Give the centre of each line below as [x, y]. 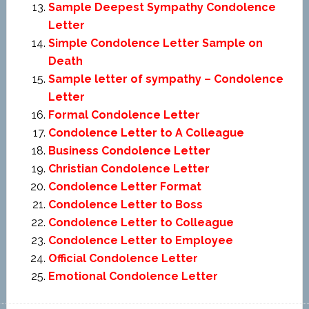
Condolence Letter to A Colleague [146, 133]
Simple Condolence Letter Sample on [155, 43]
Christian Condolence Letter [129, 169]
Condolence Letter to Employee [140, 240]
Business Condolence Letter [129, 151]
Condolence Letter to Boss [125, 205]
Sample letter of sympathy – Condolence [166, 79]
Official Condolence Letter [123, 258]
